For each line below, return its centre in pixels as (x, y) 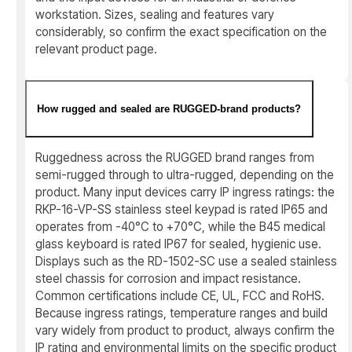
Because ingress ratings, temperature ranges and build (182, 313)
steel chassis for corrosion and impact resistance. (169, 278)
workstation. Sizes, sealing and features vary (155, 14)
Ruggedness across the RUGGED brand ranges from (175, 157)
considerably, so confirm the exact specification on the (181, 31)
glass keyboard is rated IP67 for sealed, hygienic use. (179, 244)
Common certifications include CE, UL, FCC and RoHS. (180, 295)
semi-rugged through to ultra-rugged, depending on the (185, 174)
